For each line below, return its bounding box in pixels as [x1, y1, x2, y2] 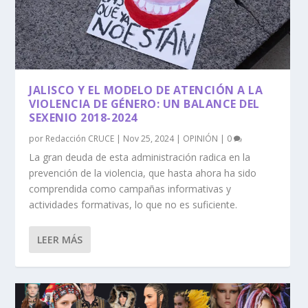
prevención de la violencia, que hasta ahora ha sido [29, 166, 257, 180]
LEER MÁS [37, 233, 83, 247]
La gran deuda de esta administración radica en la [29, 151, 251, 164]
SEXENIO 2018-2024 [29, 110, 137, 126]
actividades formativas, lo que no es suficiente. [29, 198, 238, 212]
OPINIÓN [183, 133, 219, 145]
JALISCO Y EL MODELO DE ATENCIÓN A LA [29, 82, 263, 98]
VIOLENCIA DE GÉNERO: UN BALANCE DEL [29, 96, 260, 112]
